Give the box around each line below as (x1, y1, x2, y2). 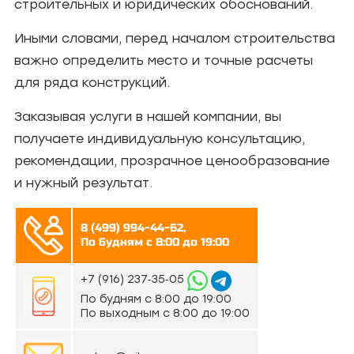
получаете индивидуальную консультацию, (14, 131, 305, 146)
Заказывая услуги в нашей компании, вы (14, 109, 281, 124)
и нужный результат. (14, 175, 153, 190)
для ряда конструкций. (14, 75, 170, 90)
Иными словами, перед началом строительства (14, 31, 335, 46)
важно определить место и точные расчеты (14, 53, 313, 68)
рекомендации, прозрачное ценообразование (14, 153, 330, 168)
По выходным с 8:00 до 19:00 (81, 306, 250, 320)
